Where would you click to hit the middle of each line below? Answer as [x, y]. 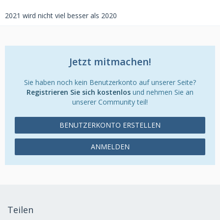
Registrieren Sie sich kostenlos [79, 92]
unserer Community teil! [110, 102]
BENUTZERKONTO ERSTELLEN [110, 125]
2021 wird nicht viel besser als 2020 [61, 16]
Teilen [20, 210]
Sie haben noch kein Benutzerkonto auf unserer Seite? [110, 82]
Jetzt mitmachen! [110, 62]
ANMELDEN [110, 147]
